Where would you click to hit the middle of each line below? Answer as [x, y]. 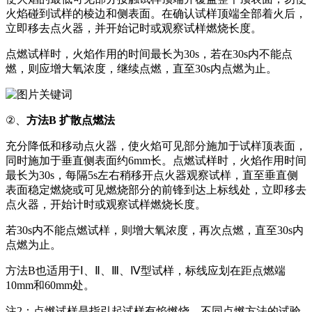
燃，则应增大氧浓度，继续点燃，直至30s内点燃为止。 [141, 68]
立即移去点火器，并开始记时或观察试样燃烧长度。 [134, 28]
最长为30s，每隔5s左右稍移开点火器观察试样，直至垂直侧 [152, 175]
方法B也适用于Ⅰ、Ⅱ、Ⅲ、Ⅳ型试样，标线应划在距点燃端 [146, 270]
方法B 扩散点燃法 [71, 120]
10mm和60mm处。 [50, 285]
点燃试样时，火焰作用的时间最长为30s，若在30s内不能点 [149, 54]
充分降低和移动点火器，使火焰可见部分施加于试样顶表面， [156, 146]
